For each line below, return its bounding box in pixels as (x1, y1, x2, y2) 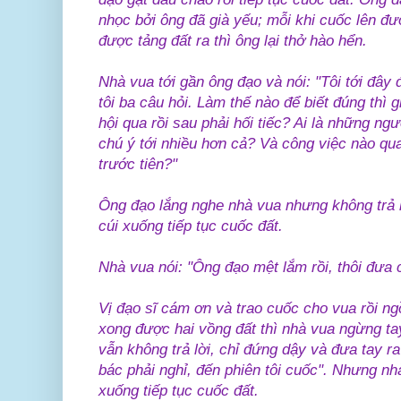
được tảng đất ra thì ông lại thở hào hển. (98, 31, 367, 49)
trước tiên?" (98, 155, 177, 173)
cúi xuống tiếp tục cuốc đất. (98, 217, 283, 235)
